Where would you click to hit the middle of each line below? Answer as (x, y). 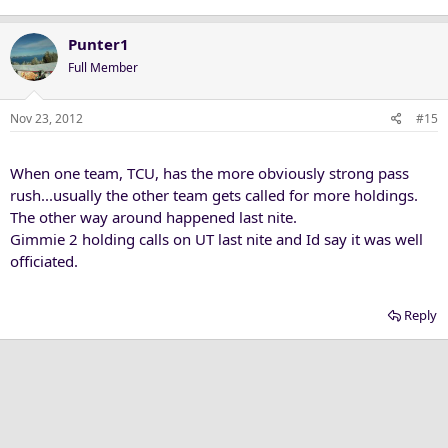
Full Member (103, 67)
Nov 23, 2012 (46, 118)
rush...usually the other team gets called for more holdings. (214, 194)
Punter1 (98, 44)
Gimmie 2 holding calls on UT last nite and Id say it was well (216, 238)
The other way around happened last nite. (153, 216)
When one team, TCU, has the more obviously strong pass (209, 172)
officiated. (44, 260)
